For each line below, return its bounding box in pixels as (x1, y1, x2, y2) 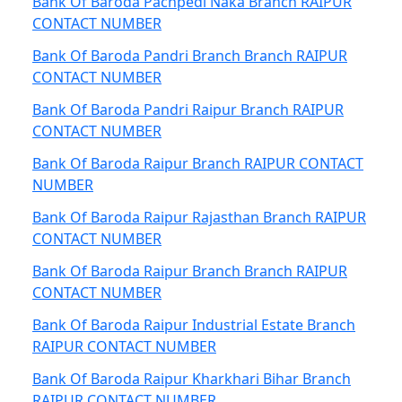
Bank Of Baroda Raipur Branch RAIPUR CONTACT (32, 153, 363, 173)
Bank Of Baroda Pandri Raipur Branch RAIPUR (32, 100, 344, 119)
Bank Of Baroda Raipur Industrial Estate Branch (32, 315, 355, 335)
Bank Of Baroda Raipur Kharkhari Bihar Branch (32, 369, 351, 389)
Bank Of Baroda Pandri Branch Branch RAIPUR (32, 46, 347, 66)
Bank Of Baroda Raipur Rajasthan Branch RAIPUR (32, 207, 366, 227)
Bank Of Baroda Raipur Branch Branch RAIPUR (32, 261, 347, 281)
